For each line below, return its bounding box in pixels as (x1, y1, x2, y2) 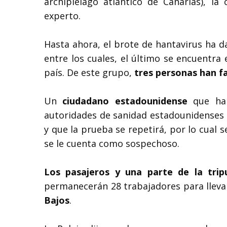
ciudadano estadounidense (62, 94, 187, 107)
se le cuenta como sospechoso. (44, 137, 179, 149)
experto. (44, 9, 81, 22)
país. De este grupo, (44, 66, 134, 79)
